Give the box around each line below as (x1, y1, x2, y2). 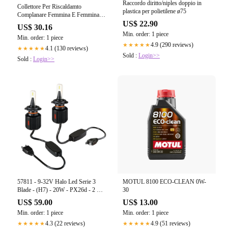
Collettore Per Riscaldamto (17, 3, 81, 10)
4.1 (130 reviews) (45, 44, 88, 52)
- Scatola (17, 194, 38, 202)
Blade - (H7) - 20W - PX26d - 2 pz (17, 186, 102, 193)
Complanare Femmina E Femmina (17, 11, 99, 18)
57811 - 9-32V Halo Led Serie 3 (17, 178, 96, 185)
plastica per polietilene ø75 (123, 8, 186, 15)
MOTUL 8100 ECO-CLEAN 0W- (123, 178, 206, 185)
